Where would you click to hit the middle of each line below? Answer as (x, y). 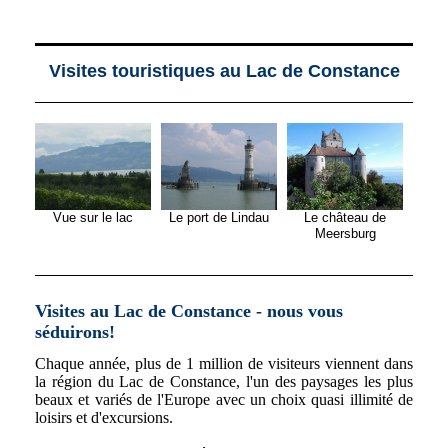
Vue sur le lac (93, 218)
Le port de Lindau (219, 218)
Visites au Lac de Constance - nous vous (189, 311)
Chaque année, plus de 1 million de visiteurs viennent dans (224, 363)
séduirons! (75, 332)
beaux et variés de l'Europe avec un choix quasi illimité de (224, 399)
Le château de (345, 218)
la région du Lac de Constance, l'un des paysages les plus (224, 381)
